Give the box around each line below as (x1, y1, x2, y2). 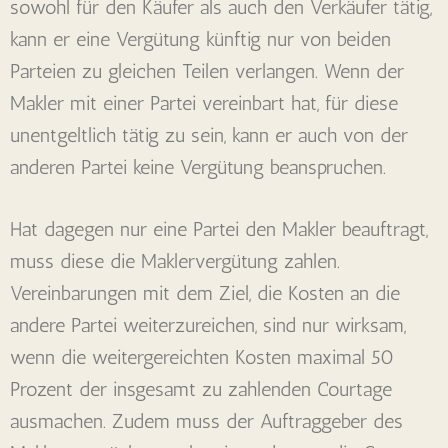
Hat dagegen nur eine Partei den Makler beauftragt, (10, 216, 428, 241)
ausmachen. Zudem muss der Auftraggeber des (10, 408, 403, 433)
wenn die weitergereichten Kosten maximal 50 (10, 344, 394, 369)
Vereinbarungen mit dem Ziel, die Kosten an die (10, 280, 400, 305)
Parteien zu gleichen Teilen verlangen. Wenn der (10, 58, 404, 83)
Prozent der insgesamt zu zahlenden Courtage (10, 376, 392, 401)
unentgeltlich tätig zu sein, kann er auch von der (10, 122, 408, 147)
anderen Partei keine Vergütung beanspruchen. (10, 154, 386, 179)
